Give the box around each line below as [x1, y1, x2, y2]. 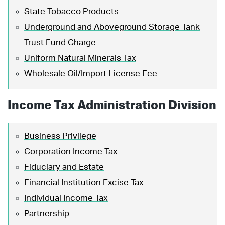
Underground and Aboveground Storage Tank [24, 22, 200, 31]
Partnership [24, 209, 69, 218]
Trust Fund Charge [24, 38, 96, 47]
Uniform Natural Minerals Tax [24, 53, 136, 62]
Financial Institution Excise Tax [24, 178, 144, 187]
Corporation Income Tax [24, 147, 118, 156]
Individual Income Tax [24, 193, 108, 202]
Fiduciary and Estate [24, 162, 104, 171]
